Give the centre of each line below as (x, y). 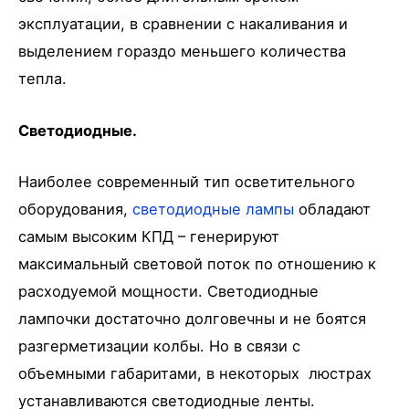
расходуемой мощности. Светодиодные (168, 291)
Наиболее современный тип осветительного (187, 181)
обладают (332, 209)
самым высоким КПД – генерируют (149, 236)
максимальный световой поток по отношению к (197, 263)
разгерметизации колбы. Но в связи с (159, 346)
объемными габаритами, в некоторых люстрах (195, 373)
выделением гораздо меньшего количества (182, 52)
